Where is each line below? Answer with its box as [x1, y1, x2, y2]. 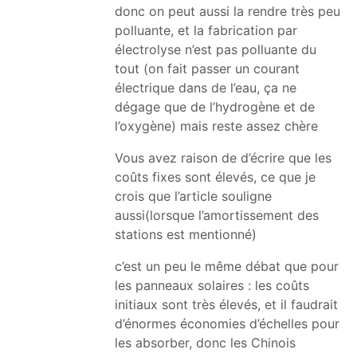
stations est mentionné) [115, 226, 257, 242]
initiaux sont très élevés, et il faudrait [115, 296, 338, 312]
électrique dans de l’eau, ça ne [115, 79, 296, 96]
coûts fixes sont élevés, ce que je [115, 168, 316, 185]
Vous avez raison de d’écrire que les [115, 149, 331, 166]
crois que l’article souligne [115, 187, 272, 204]
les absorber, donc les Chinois [115, 334, 296, 351]
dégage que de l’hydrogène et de [115, 98, 315, 115]
